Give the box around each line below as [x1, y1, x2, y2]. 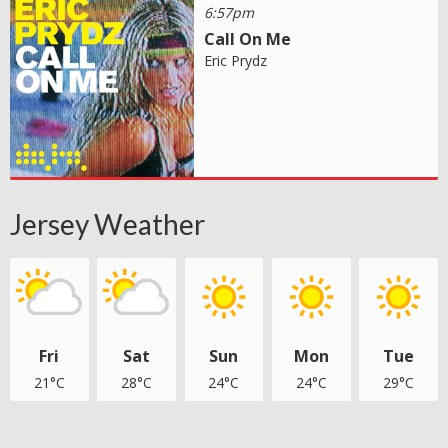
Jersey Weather [10, 206, 205, 241]
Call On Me [204, 28, 292, 51]
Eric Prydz [204, 51, 268, 71]
